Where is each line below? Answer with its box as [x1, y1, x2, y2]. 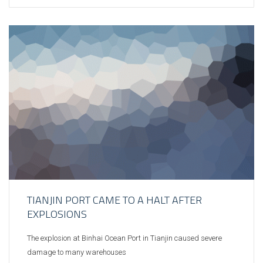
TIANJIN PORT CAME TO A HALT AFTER [27, 191, 202, 208]
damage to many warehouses [27, 247, 126, 257]
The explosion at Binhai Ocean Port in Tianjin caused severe [27, 233, 222, 242]
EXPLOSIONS [27, 205, 87, 222]
